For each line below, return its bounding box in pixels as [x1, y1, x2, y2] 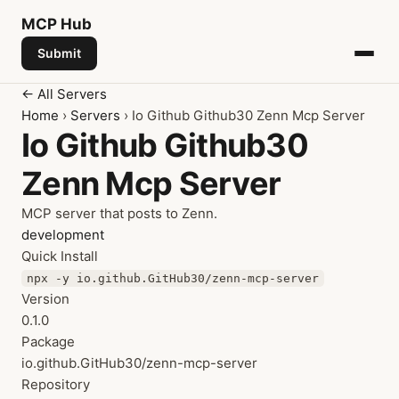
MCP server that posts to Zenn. [21, 205, 217, 222]
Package [21, 333, 75, 350]
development [21, 226, 104, 243]
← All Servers [21, 85, 107, 102]
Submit [37, 45, 81, 61]
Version [21, 290, 69, 307]
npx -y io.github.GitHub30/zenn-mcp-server [27, 272, 319, 285]
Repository [21, 376, 90, 393]
